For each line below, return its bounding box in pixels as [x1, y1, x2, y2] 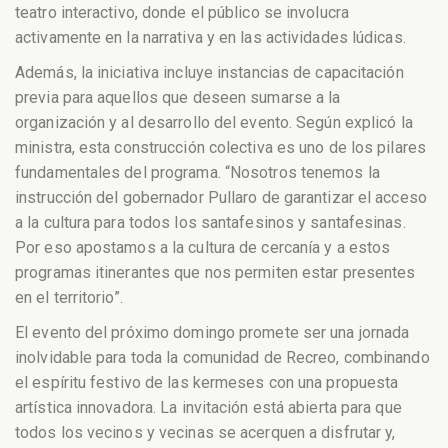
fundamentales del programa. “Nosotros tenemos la [15, 163, 380, 183]
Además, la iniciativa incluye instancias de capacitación [15, 63, 404, 83]
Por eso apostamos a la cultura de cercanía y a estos [15, 238, 391, 258]
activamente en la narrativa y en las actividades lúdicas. [15, 28, 406, 48]
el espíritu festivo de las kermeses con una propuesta [15, 372, 399, 392]
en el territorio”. [15, 288, 123, 308]
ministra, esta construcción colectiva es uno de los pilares [15, 138, 426, 158]
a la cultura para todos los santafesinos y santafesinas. [15, 213, 406, 233]
